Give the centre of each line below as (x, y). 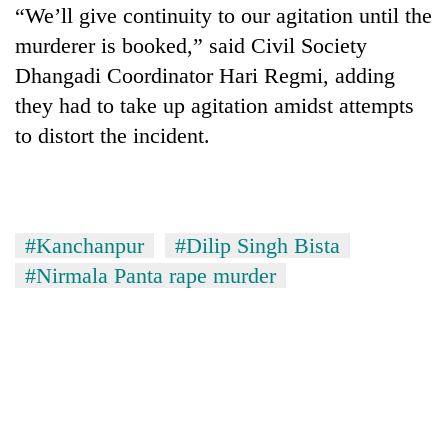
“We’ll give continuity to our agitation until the (223, 15)
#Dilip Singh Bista (257, 245)
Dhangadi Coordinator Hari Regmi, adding (205, 75)
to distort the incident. (112, 135)
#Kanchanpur (84, 245)
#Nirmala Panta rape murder (150, 275)
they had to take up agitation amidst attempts (214, 105)
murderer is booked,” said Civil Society (191, 45)
